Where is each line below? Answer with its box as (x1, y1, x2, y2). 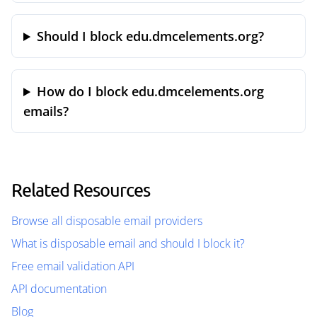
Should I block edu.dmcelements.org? (37, 28, 265, 45)
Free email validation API (11, 258, 134, 274)
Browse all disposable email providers (11, 213, 202, 229)
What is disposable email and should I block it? (11, 236, 245, 251)
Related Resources (11, 179, 150, 200)
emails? (23, 103, 69, 120)
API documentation (11, 281, 107, 296)
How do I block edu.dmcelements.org (37, 83, 265, 100)
